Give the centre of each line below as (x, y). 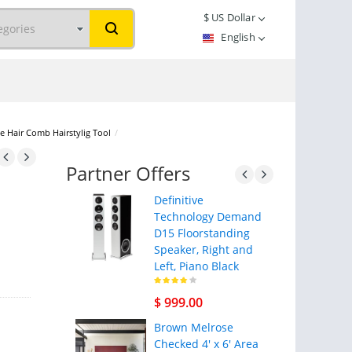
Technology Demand (207, 216)
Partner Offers (128, 173)
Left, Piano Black (196, 266)
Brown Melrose (193, 327)
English (239, 37)
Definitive (178, 200)
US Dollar (232, 17)
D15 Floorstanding (202, 233)
